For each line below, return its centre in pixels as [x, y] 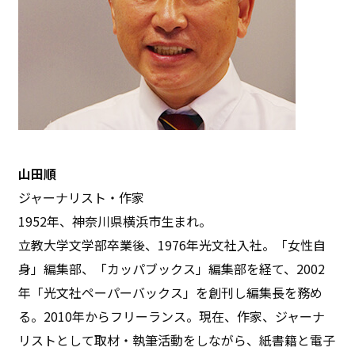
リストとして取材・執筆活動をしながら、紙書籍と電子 [177, 340]
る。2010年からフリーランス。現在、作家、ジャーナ [172, 316]
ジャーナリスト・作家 [82, 197]
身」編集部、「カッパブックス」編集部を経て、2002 [172, 268]
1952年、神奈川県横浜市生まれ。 [115, 221]
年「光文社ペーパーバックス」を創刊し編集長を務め [171, 292]
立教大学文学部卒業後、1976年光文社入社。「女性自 [172, 244]
